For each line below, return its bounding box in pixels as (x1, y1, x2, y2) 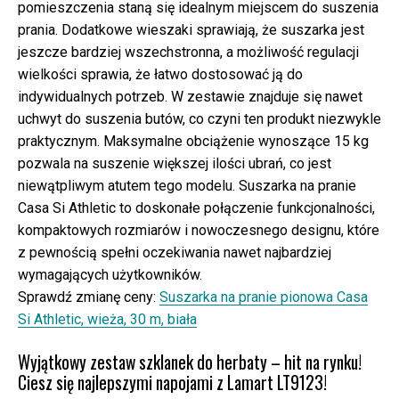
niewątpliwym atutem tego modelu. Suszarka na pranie (18, 177, 356, 195)
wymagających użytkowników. (18, 266, 202, 284)
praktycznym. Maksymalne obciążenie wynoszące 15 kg (18, 133, 369, 151)
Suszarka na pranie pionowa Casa (159, 289, 368, 306)
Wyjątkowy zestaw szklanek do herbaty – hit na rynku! (18, 349, 362, 376)
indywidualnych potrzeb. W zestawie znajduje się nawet (18, 88, 362, 106)
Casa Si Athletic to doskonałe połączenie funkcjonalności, (18, 199, 375, 217)
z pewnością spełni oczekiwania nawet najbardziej (18, 244, 331, 262)
